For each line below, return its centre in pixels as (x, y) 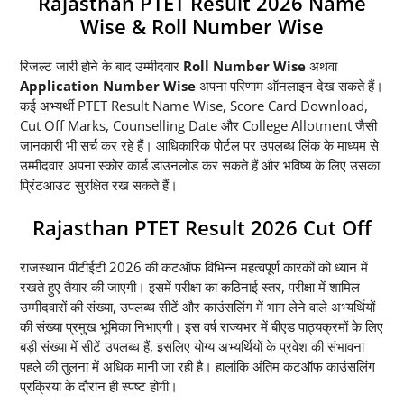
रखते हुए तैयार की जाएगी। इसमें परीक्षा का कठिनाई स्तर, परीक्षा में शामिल (190, 286)
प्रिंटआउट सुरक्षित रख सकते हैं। (99, 185)
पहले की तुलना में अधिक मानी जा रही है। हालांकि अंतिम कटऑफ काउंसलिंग (197, 366)
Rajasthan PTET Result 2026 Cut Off (202, 227)
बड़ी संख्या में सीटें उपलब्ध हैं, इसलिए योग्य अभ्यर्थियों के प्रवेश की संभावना (192, 346)
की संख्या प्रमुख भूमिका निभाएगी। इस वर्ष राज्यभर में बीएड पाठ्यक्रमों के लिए (202, 326)
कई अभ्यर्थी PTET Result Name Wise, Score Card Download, (194, 106)
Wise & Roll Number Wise (202, 27)
